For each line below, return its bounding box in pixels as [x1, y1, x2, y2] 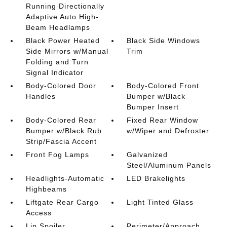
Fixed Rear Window [127, 116, 199, 124]
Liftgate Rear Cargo [25, 198, 99, 206]
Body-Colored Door [25, 82, 96, 90]
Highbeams [25, 185, 67, 193]
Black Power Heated [25, 36, 100, 45]
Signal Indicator [25, 68, 84, 77]
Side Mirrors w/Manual [25, 47, 108, 55]
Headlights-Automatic [25, 174, 104, 182]
